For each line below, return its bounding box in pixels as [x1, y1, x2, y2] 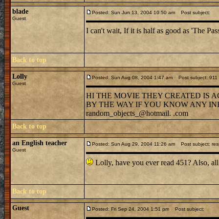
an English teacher [12, 139, 67, 147]
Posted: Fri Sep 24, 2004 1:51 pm [92, 206, 169, 212]
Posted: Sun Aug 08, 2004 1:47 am [92, 75, 173, 80]
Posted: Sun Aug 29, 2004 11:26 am [92, 141, 175, 147]
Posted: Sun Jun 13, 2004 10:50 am [92, 10, 175, 15]
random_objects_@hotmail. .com [86, 109, 188, 117]
